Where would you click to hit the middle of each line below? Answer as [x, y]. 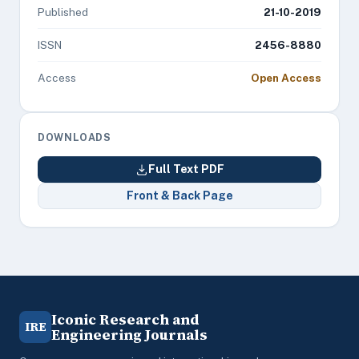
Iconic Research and [125, 319]
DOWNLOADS [75, 137]
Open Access [286, 78]
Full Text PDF [186, 169]
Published [63, 12]
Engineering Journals [129, 335]
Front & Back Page [179, 196]
